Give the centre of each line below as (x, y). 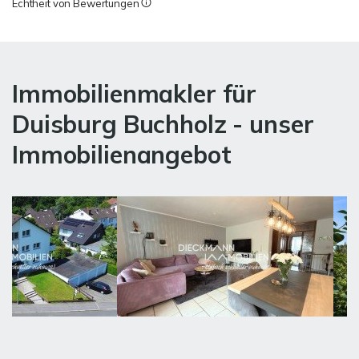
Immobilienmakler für (135, 94)
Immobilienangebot (122, 155)
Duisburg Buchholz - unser (163, 124)
